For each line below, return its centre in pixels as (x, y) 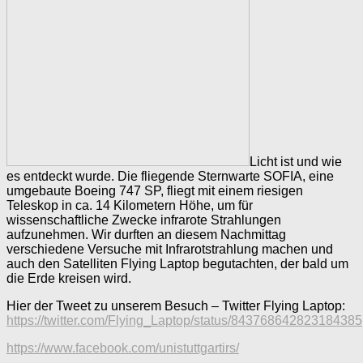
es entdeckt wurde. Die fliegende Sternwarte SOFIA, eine (170, 177)
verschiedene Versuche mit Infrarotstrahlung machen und (170, 250)
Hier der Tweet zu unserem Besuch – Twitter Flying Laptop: (176, 306)
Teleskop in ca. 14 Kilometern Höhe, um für (130, 206)
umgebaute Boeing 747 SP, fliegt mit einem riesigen (155, 191)
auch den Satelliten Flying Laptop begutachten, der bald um (177, 264)
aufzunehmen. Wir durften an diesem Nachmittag (146, 235)
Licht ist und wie (296, 162)
